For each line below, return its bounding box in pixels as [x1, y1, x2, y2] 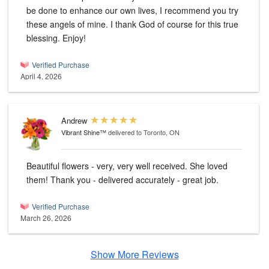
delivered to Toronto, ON [108, 127, 180, 138]
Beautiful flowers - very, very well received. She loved [26, 160, 190, 172]
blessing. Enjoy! [62, 32, 86, 44]
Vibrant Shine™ [61, 127, 106, 138]
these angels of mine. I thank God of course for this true [26, 18, 110, 31]
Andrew [61, 115, 87, 127]
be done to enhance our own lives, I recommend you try [26, 4, 238, 17]
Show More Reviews [90, 247, 179, 262]
